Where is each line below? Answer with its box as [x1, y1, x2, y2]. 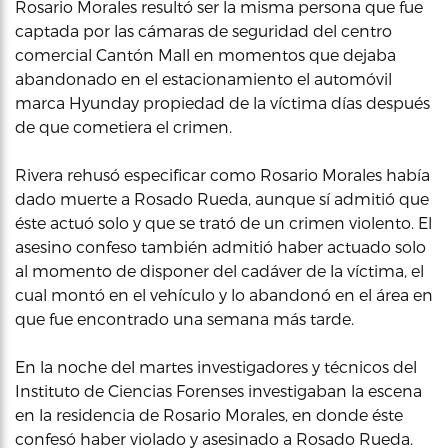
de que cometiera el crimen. [15, 117, 232, 136]
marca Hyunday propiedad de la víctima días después [15, 93, 430, 112]
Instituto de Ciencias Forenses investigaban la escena [15, 381, 422, 400]
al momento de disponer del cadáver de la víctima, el [15, 261, 424, 280]
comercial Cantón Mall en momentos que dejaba [15, 45, 396, 64]
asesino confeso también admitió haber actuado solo [15, 237, 426, 256]
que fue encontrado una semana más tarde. [15, 309, 354, 328]
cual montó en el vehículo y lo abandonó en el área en [15, 285, 433, 304]
